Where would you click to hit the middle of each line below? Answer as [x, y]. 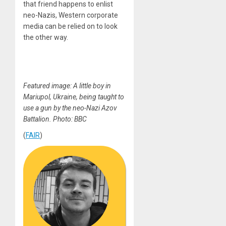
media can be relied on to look [70, 26]
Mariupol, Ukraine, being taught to [74, 97]
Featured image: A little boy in [67, 86]
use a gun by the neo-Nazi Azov [70, 108]
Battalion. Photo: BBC [55, 119]
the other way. [46, 38]
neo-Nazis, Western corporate [71, 15]
